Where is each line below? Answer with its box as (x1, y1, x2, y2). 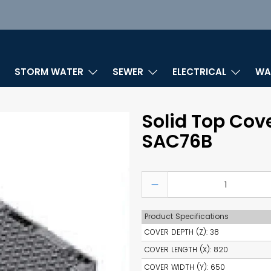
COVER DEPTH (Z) (145, 227, 206, 238)
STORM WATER (15, 65, 84, 79)
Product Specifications (145, 211, 229, 222)
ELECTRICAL (172, 65, 227, 79)
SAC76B (142, 129, 212, 155)
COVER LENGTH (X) (145, 244, 210, 255)
